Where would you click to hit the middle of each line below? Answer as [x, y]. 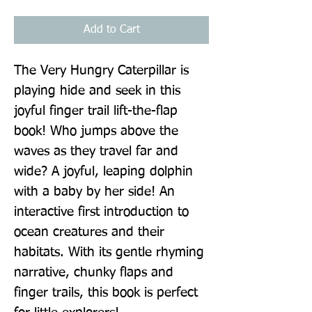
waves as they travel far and [96, 151]
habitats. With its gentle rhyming [109, 252]
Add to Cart [111, 30]
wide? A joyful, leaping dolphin [103, 171]
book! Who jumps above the [96, 131]
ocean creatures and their [89, 232]
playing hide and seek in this [97, 91]
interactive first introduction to [101, 212]
